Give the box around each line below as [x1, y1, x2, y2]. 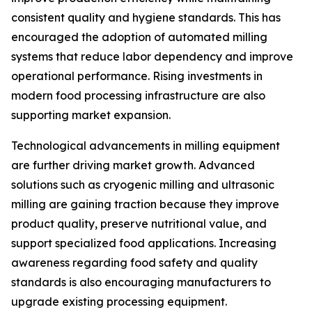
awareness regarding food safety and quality [11, 256, 258, 270]
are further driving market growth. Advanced [11, 158, 255, 173]
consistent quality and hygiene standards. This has [11, 10, 281, 25]
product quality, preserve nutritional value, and [11, 217, 267, 231]
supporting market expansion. [11, 108, 171, 123]
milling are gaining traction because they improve [11, 197, 279, 212]
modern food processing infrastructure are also [11, 88, 265, 103]
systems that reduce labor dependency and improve [11, 49, 293, 64]
